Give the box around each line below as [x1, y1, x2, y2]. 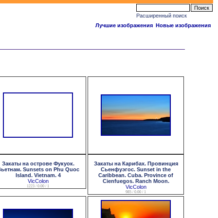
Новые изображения [156, 22, 211, 28]
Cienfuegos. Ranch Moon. [102, 178, 169, 184]
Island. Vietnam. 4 [15, 172, 61, 178]
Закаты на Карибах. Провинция [93, 161, 178, 166]
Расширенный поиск [136, 13, 187, 18]
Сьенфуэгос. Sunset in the [101, 166, 171, 172]
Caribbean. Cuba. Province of [98, 172, 173, 178]
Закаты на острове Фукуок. [1, 161, 74, 166]
